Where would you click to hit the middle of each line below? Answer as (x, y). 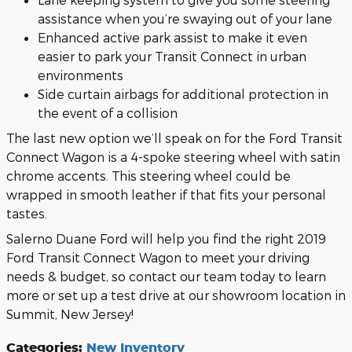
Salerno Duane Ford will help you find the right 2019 (166, 238)
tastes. (27, 213)
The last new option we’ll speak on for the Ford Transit (174, 137)
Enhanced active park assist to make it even (172, 37)
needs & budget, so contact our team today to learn (166, 276)
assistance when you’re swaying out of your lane (185, 18)
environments (81, 75)
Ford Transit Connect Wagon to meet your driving (158, 257)
